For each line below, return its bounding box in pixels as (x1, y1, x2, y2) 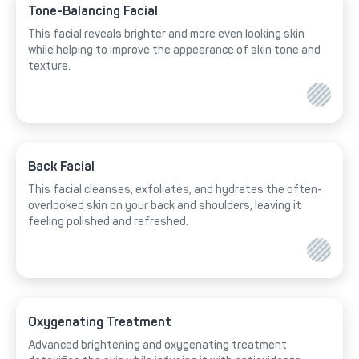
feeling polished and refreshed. (28, 215, 188, 229)
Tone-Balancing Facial (28, 3, 158, 19)
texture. (28, 59, 71, 74)
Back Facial (28, 159, 95, 175)
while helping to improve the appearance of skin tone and (28, 43, 321, 58)
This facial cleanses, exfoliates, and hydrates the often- (28, 183, 322, 197)
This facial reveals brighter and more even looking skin (28, 27, 305, 42)
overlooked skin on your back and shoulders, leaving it (28, 199, 301, 213)
